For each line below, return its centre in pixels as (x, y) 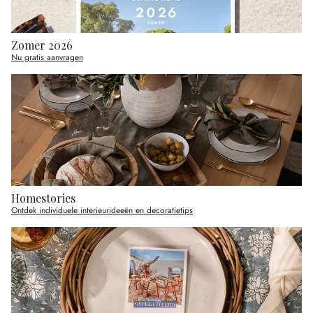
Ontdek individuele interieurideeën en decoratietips (102, 211)
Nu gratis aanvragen (47, 58)
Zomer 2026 (42, 45)
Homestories (43, 198)
